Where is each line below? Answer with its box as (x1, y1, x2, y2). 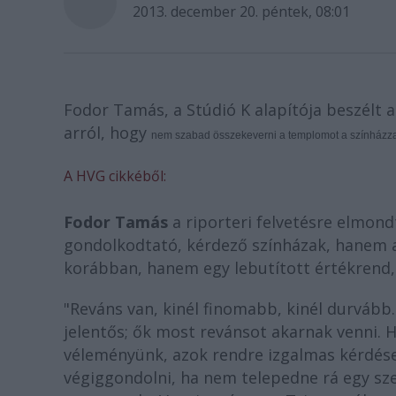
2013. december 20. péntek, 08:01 (133, 2, 350, 21)
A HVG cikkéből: (64, 166, 166, 186)
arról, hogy (64, 122, 151, 143)
